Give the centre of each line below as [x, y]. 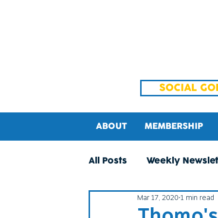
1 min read [197, 197]
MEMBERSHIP [174, 127]
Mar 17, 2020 [158, 197]
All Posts [108, 161]
